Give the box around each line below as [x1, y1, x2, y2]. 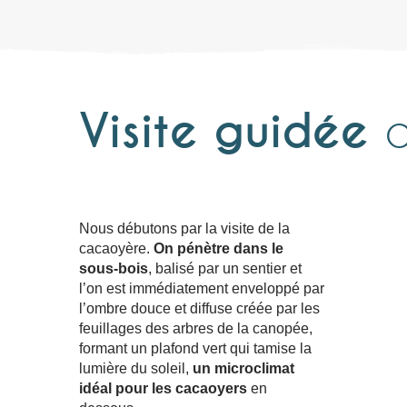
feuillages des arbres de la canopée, [79, 320, 313, 336]
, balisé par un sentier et [148, 260, 302, 276]
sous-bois [79, 260, 148, 276]
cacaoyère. [79, 240, 154, 256]
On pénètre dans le [154, 240, 283, 256]
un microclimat [193, 360, 294, 376]
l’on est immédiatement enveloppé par [79, 280, 324, 296]
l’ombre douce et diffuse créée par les [79, 300, 320, 316]
